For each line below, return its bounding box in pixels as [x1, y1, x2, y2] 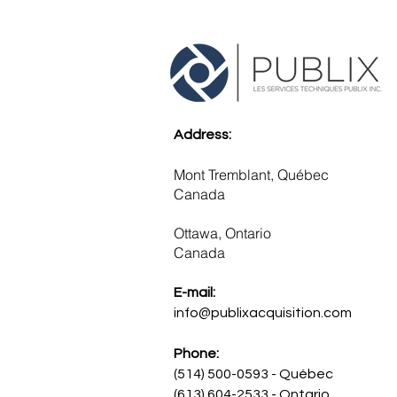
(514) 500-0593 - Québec [174, 367, 334, 381]
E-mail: [174, 285, 216, 300]
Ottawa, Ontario [174, 224, 272, 242]
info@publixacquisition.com [174, 306, 353, 320]
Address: [174, 128, 232, 142]
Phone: [174, 346, 220, 361]
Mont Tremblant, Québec [174, 166, 330, 183]
